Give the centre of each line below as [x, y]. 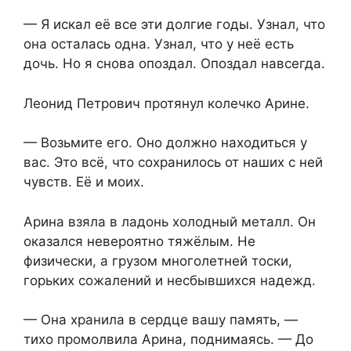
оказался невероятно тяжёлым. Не [139, 241]
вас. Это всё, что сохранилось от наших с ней [173, 163]
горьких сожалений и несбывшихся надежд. [170, 280]
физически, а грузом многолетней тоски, [158, 261]
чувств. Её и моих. [84, 182]
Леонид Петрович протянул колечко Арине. [166, 103]
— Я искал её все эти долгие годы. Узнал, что [174, 25]
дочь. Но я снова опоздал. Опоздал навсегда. [174, 64]
